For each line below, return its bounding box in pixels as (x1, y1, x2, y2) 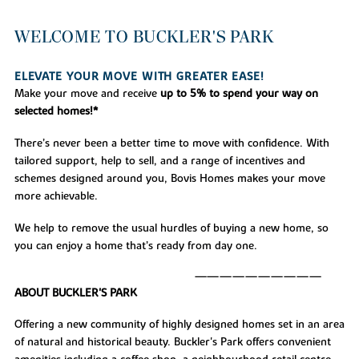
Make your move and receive (14, 87, 160, 102)
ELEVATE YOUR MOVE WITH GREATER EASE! (14, 70, 264, 85)
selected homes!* (14, 104, 98, 119)
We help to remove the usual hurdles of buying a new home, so (14, 220, 329, 236)
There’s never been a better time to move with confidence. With (14, 136, 329, 151)
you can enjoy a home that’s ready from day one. (14, 238, 257, 253)
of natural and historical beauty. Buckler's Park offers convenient (14, 335, 331, 350)
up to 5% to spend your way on (159, 87, 318, 102)
